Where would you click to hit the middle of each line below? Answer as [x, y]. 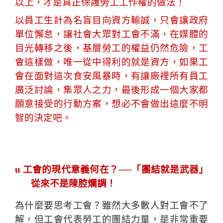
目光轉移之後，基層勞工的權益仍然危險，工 [111, 48]
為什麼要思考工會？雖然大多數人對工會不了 [111, 205]
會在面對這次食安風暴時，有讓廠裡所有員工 [111, 76]
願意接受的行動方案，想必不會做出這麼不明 [111, 104]
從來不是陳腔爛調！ [73, 183]
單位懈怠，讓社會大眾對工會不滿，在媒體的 [111, 34]
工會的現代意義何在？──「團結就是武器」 [115, 169]
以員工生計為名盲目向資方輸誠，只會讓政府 [111, 20]
